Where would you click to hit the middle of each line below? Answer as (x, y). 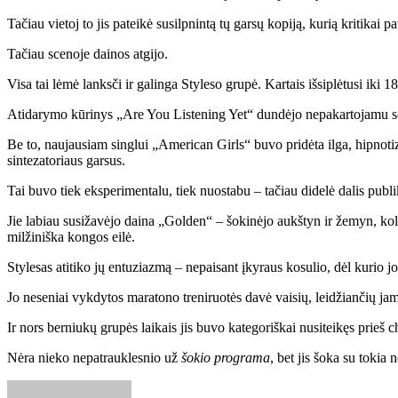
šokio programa (226, 357)
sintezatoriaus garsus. (66, 160)
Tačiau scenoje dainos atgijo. (88, 53)
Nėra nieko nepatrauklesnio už (94, 357)
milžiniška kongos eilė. (71, 236)
